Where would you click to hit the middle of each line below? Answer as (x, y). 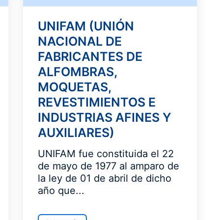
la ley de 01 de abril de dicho (105, 178)
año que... (61, 191)
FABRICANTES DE (90, 56)
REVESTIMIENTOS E (97, 102)
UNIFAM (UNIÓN (86, 26)
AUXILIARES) (76, 133)
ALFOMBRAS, (78, 72)
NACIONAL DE (80, 41)
